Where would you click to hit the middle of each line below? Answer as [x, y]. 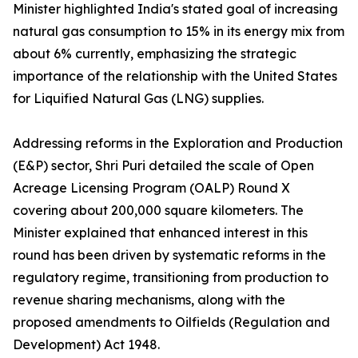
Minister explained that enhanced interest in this [160, 233]
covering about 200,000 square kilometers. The [158, 211]
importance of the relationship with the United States [175, 76]
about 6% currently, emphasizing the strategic [155, 54]
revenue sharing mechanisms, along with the [149, 300]
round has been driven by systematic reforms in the [169, 255]
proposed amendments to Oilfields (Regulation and [171, 322]
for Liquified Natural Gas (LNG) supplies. [138, 99]
